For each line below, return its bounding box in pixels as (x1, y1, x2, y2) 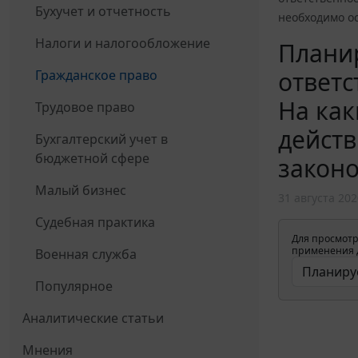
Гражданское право (35, 66, 157, 85)
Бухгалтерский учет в (35, 130, 168, 149)
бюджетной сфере (35, 149, 149, 168)
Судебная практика (35, 213, 155, 232)
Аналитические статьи (22, 309, 164, 328)
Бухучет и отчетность (35, 2, 171, 21)
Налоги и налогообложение (35, 34, 210, 53)
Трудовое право (35, 98, 135, 117)
